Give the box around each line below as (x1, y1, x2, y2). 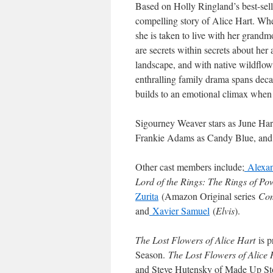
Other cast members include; (135, 160, 244, 173)
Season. (135, 248, 168, 261)
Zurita (135, 190, 158, 202)
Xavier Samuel (149, 204, 210, 217)
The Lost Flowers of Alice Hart (135, 233, 258, 246)
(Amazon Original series (158, 190, 258, 202)
